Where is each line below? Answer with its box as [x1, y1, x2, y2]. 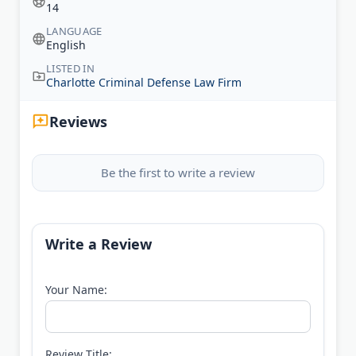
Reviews [49, 112, 107, 132]
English [46, 37, 86, 53]
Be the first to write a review [101, 164, 255, 181]
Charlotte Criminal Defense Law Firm [46, 75, 242, 91]
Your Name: [45, 282, 107, 298]
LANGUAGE [46, 24, 103, 39]
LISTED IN [46, 61, 95, 76]
